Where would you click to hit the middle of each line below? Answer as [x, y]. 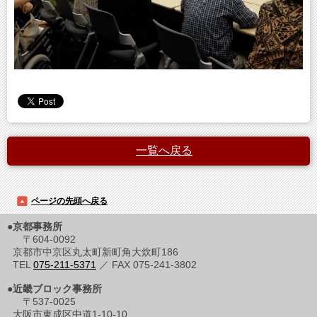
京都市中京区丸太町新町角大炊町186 [96, 252]
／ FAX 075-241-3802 [146, 264]
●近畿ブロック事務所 [54, 288]
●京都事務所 [35, 226]
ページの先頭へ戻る [69, 201]
